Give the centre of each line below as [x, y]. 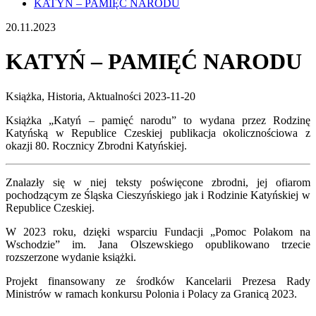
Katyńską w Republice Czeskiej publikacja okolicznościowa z [158, 133]
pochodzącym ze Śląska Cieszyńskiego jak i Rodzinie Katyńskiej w [158, 195]
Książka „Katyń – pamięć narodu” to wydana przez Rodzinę [158, 120]
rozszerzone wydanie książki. [71, 257]
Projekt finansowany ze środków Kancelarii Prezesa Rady [158, 281]
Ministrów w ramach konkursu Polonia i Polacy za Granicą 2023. [151, 293]
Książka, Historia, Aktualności [73, 96]
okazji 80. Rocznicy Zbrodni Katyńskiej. [96, 145]
